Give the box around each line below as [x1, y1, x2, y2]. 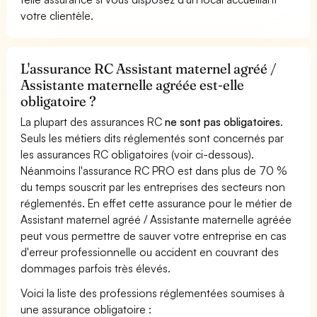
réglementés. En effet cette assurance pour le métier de [21, 195, 293, 210]
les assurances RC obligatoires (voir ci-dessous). [21, 146, 255, 161]
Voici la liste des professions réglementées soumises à [21, 285, 285, 300]
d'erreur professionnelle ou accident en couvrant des [21, 244, 279, 259]
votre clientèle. [21, 8, 94, 23]
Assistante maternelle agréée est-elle [21, 76, 245, 93]
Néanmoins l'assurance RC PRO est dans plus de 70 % [21, 163, 288, 178]
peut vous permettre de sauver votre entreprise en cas [21, 228, 287, 243]
